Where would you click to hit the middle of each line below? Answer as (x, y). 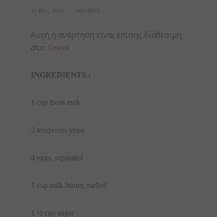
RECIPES (88, 11)
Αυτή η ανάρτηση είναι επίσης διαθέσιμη (106, 35)
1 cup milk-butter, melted (69, 185)
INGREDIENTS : (61, 75)
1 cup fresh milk (56, 102)
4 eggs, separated (57, 158)
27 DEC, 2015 (47, 11)
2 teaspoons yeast (58, 130)
